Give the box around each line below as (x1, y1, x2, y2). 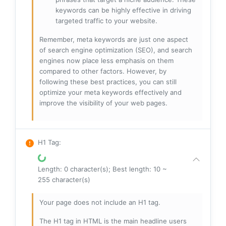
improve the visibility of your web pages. (39, 99, 167, 107)
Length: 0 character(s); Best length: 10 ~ (38, 165, 167, 174)
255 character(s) (38, 176, 90, 184)
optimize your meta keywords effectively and (39, 88, 182, 97)
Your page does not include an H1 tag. (39, 198, 160, 207)
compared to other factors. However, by (39, 67, 166, 76)
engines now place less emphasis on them (39, 56, 174, 65)
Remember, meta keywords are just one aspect (39, 35, 188, 44)
